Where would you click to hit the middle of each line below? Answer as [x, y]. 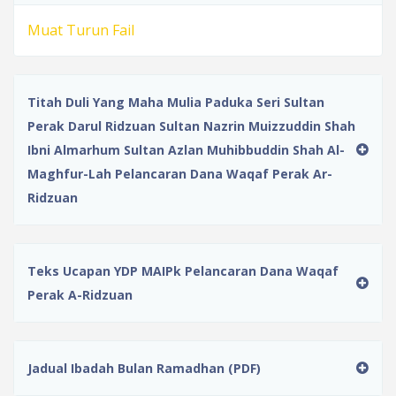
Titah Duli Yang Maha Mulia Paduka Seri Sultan [176, 102]
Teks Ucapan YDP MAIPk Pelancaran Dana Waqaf [183, 270]
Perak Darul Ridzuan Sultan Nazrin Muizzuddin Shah [191, 126]
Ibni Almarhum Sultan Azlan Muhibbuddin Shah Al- [186, 149]
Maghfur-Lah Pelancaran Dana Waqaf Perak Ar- [180, 173]
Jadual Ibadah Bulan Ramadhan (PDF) [144, 368]
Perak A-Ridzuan [80, 294]
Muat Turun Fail [81, 30]
